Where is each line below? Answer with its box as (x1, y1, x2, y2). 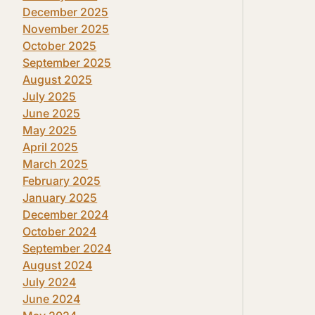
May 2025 (22, 123, 77, 137)
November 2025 (22, 22, 110, 36)
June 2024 (22, 292, 81, 306)
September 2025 (22, 56, 112, 70)
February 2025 (22, 174, 101, 188)
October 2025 (22, 39, 97, 53)
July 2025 (22, 89, 77, 103)
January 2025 (22, 191, 98, 205)
